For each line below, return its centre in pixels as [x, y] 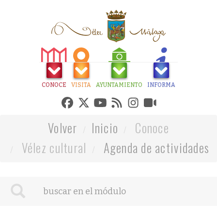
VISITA [81, 85]
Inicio [105, 128]
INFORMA [161, 85]
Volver [63, 128]
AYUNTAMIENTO [119, 85]
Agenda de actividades [156, 147]
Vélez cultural [53, 147]
